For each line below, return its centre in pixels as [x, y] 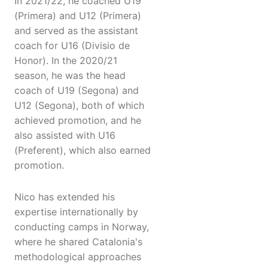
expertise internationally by [76, 212]
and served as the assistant [76, 31]
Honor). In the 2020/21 [66, 61]
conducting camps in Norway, [82, 227]
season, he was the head [70, 76]
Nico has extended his [65, 197]
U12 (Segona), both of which [79, 106]
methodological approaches [78, 257]
